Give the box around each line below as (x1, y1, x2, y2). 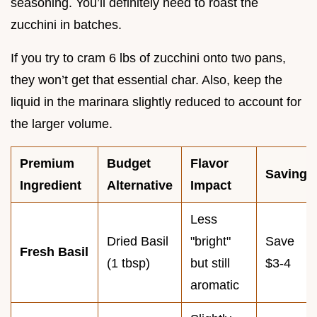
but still (190, 256, 230, 271)
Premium (20, 156, 74, 171)
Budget (107, 156, 151, 171)
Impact (190, 178, 231, 193)
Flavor (190, 156, 229, 171)
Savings (265, 167, 314, 182)
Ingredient (20, 178, 81, 193)
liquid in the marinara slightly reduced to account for (11, 95, 301, 110)
